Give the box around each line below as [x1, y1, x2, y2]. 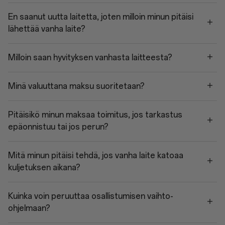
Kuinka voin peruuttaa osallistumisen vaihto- [8, 191, 173, 201]
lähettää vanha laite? [8, 24, 85, 34]
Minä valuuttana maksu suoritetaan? [8, 81, 145, 91]
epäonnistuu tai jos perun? [8, 122, 108, 132]
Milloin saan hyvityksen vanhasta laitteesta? [8, 53, 172, 62]
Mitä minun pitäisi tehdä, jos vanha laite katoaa [8, 151, 183, 160]
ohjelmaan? [8, 203, 50, 213]
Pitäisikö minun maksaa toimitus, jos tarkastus [8, 110, 182, 120]
